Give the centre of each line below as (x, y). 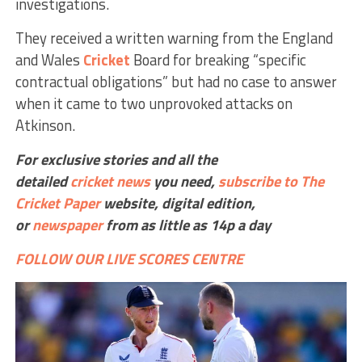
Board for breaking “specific (218, 60)
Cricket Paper (57, 203)
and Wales (49, 60)
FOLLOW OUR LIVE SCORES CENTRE (129, 259)
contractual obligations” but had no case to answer (176, 82)
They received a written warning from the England (174, 38)
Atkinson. (45, 126)
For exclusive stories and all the (116, 160)
